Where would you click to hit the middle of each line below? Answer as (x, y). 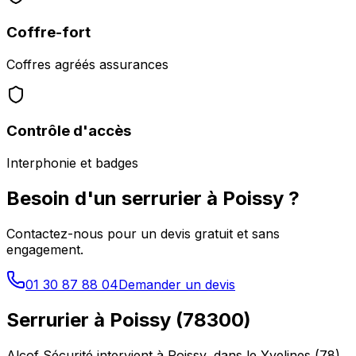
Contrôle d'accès (69, 131)
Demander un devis (177, 284)
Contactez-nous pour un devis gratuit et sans (143, 233)
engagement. (45, 249)
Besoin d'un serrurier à (114, 198)
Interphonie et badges (72, 163)
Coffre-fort (48, 32)
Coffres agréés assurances (87, 64)
